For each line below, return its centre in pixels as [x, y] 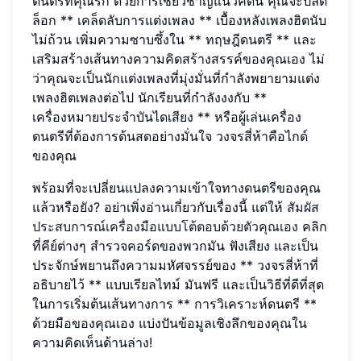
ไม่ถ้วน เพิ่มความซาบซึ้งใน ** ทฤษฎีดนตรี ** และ [174, 39]
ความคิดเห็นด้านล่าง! [92, 342]
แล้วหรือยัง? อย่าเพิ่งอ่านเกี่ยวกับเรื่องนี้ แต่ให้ [160, 207]
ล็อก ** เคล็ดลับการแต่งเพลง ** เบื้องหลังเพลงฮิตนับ [179, 20]
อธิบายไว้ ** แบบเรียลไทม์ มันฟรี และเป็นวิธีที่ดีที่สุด [178, 284]
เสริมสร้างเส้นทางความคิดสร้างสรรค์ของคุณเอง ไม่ [178, 58]
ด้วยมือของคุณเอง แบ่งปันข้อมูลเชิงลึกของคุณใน [170, 323]
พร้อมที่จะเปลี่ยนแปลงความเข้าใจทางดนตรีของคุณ [176, 187]
